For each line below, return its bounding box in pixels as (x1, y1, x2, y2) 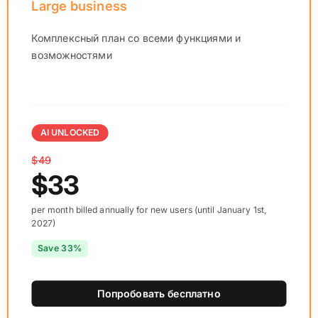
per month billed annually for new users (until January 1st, (31, 204, 266, 216)
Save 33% (37, 243, 82, 254)
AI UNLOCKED (40, 126, 100, 138)
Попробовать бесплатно (97, 287, 221, 300)
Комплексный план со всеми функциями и (31, 31, 241, 44)
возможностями (31, 48, 112, 62)
